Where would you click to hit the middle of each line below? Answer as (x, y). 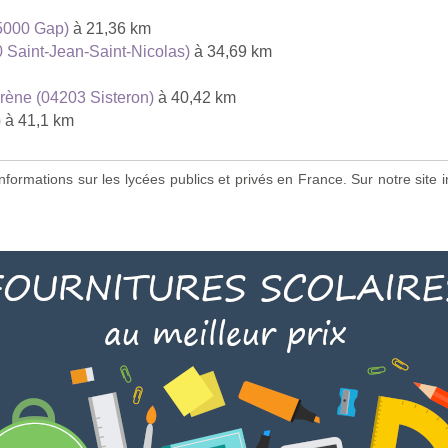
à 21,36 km (110, 28)
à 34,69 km (231, 51)
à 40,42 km (195, 97)
